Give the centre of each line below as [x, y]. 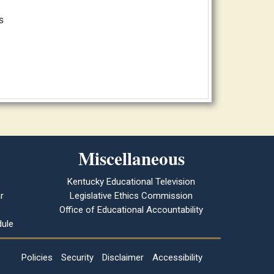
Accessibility [177, 257]
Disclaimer [123, 257]
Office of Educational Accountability [131, 210]
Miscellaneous [131, 158]
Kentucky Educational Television [131, 182]
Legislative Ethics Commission [131, 196]
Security [77, 257]
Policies [37, 257]
